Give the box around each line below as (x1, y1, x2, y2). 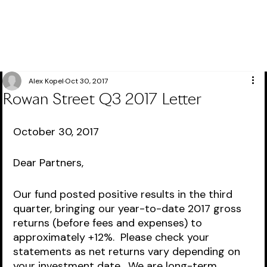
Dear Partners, (13, 156, 84, 170)
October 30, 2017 (13, 125, 100, 139)
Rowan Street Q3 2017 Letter (2, 92, 202, 108)
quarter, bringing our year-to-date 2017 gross (13, 201, 245, 216)
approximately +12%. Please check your (13, 230, 213, 244)
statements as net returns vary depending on (13, 244, 244, 259)
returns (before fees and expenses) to (13, 216, 206, 230)
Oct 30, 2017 (65, 76, 108, 86)
